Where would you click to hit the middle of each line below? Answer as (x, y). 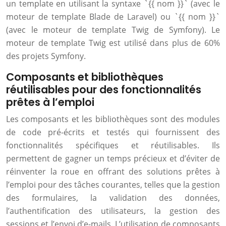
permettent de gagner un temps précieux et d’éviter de (113, 158)
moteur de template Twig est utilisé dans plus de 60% (113, 43)
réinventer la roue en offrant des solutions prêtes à (113, 172)
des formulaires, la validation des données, (113, 198)
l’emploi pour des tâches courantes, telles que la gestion (113, 185)
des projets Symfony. (46, 56)
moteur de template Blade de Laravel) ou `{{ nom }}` (113, 17)
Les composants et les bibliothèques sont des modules (113, 119)
